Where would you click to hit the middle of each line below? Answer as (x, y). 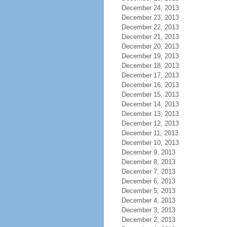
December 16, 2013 (150, 85)
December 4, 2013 (148, 200)
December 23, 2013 (150, 17)
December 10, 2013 (150, 143)
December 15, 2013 (150, 94)
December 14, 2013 (150, 104)
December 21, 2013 (150, 37)
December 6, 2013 (148, 181)
